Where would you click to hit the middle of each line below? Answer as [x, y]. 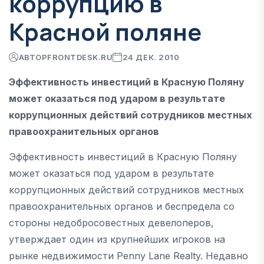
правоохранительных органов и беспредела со [122, 206]
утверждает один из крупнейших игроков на [117, 239]
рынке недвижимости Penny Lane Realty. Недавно [128, 255]
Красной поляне [105, 31]
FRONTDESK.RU [80, 57]
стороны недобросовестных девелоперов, [111, 222]
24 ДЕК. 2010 [151, 57]
